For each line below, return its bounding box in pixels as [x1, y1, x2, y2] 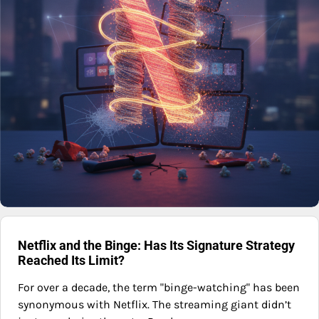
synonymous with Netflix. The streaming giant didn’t [18, 298, 291, 312]
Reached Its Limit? [18, 253, 125, 268]
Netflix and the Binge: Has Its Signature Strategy [18, 238, 295, 253]
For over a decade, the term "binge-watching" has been [18, 281, 300, 295]
